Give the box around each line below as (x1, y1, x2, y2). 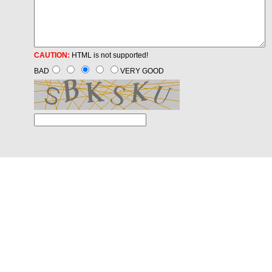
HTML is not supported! (69, 51, 148, 59)
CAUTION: (33, 51, 70, 59)
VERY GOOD (120, 67, 164, 75)
